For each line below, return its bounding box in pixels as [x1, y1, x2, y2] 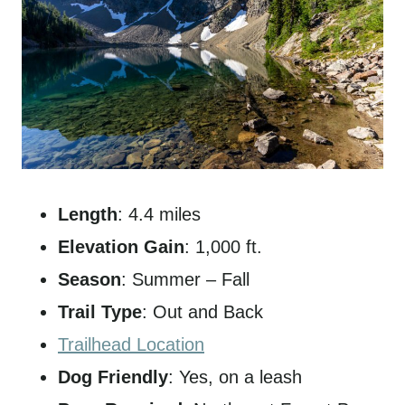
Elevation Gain [58, 236, 184, 257]
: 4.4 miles [118, 203, 201, 224]
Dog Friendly [58, 366, 168, 387]
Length [58, 203, 118, 224]
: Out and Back [142, 301, 263, 322]
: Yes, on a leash [168, 366, 302, 387]
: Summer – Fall [121, 268, 250, 289]
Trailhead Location [58, 334, 204, 354]
